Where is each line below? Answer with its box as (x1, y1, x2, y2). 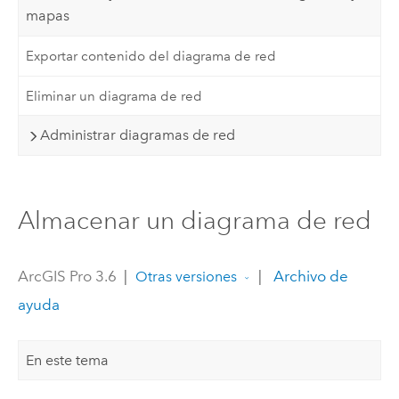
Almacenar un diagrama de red (17, 205, 371, 235)
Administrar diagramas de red (40, 126, 236, 144)
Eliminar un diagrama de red (26, 87, 203, 104)
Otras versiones (134, 268, 237, 286)
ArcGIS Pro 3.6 (17, 267, 117, 286)
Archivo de (269, 267, 348, 286)
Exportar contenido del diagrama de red (26, 47, 277, 64)
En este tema (26, 351, 110, 369)
